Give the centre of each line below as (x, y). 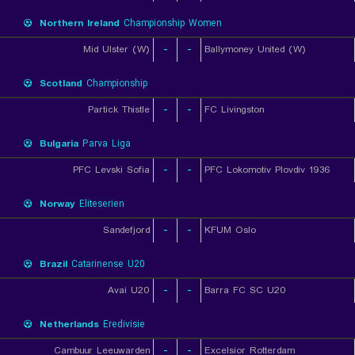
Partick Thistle (119, 110)
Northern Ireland (80, 23)
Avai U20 (129, 290)
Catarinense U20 (106, 264)
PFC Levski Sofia (111, 170)
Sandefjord (126, 230)
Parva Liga (105, 144)
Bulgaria (59, 144)
